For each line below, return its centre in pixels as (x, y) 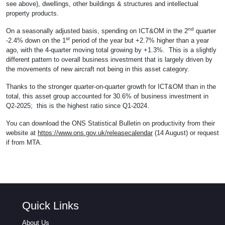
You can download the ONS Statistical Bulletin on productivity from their (110, 123)
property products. (32, 13)
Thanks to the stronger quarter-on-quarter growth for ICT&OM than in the (111, 86)
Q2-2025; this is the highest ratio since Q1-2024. (78, 105)
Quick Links (50, 205)
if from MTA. (24, 142)
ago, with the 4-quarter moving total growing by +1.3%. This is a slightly (111, 50)
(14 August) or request (186, 133)
